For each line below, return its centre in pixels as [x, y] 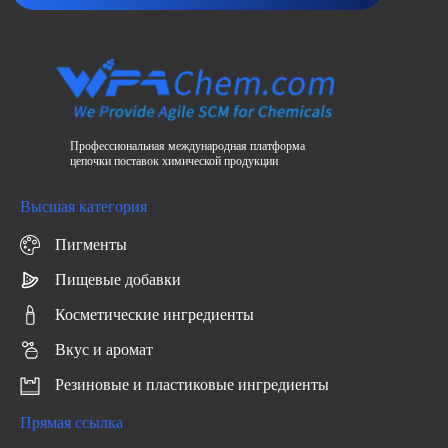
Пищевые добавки [118, 279]
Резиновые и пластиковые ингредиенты [192, 384]
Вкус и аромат [104, 349]
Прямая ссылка [71, 422]
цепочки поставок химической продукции [174, 160]
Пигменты [91, 244]
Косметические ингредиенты [154, 314]
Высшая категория [83, 206]
